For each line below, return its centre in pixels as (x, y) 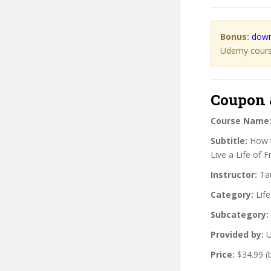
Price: (223, 254)
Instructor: (234, 174)
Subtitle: (229, 140)
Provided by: (237, 234)
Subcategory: (240, 214)
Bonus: (235, 36)
